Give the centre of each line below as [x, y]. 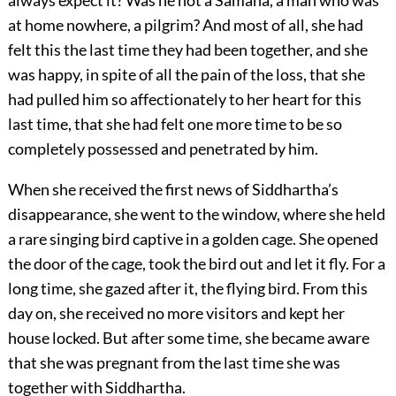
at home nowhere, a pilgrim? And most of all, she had [185, 25]
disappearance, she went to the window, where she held [196, 214]
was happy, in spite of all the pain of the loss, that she [186, 75]
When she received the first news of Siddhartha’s [173, 190]
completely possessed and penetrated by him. [163, 149]
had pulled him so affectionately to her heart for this [184, 99]
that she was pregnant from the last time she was [174, 363]
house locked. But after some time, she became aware [188, 338]
